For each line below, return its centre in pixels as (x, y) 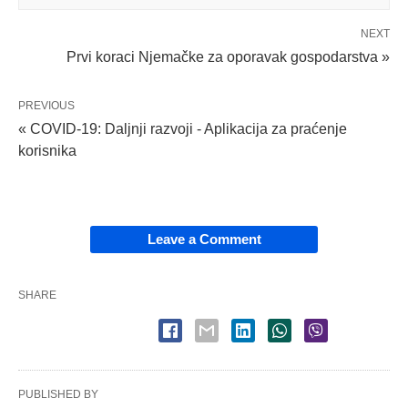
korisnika (47, 150)
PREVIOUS (46, 105)
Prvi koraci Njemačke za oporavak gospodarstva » (228, 56)
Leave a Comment (204, 239)
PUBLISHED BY (58, 394)
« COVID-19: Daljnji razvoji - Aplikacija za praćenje (183, 128)
